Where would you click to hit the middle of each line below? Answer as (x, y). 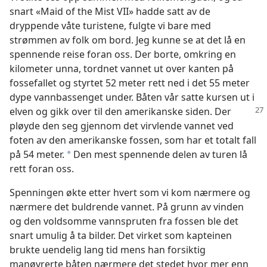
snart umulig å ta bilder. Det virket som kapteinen (121, 235)
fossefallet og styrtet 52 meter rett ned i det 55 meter (130, 83)
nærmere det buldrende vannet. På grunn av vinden (127, 207)
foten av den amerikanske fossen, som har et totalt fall (133, 140)
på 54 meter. (37, 154)
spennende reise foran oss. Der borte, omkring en (123, 54)
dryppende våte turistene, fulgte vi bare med (110, 26)
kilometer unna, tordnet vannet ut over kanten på (122, 69)
